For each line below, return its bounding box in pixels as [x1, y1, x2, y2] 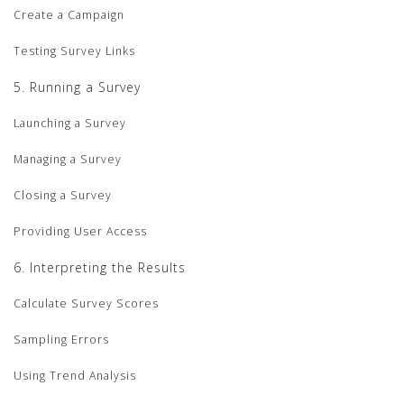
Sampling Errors [14, 332, 109, 348]
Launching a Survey [14, 115, 126, 132]
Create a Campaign [14, 7, 124, 23]
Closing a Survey [14, 188, 112, 204]
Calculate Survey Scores [14, 296, 159, 312]
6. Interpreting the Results [14, 259, 186, 277]
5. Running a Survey [14, 78, 141, 96]
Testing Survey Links [14, 43, 135, 60]
